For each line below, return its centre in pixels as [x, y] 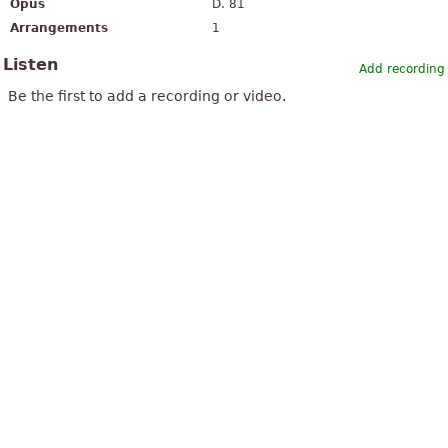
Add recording [402, 69]
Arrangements [59, 28]
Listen [30, 65]
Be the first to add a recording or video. [147, 96]
